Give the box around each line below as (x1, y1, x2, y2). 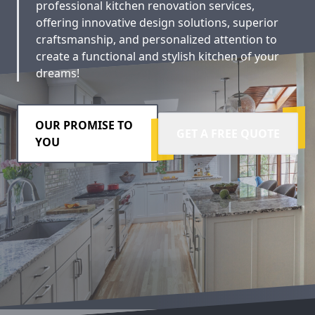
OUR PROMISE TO (35, 117, 133, 133)
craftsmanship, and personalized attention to (36, 32, 277, 47)
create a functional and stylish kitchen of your (36, 49, 279, 64)
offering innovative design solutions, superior (36, 15, 278, 30)
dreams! (36, 65, 79, 81)
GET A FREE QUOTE (176, 126, 280, 141)
